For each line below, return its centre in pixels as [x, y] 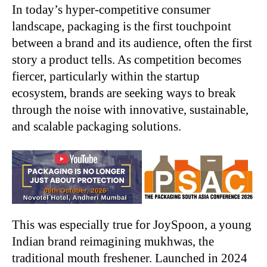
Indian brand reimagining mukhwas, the [113, 241]
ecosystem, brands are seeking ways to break [124, 93]
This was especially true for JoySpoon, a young [132, 225]
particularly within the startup [125, 76]
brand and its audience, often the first [159, 43]
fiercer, [31, 76]
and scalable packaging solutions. [97, 126]
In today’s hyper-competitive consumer [111, 10]
